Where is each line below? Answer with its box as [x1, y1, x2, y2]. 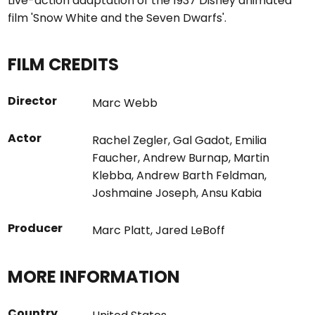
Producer [8, 220, 63, 236]
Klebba [92, 167, 132, 184]
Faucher [92, 150, 139, 166]
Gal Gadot [173, 132, 231, 148]
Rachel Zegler [92, 132, 169, 148]
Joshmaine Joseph [92, 185, 197, 201]
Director [8, 93, 58, 109]
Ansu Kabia [201, 185, 262, 201]
